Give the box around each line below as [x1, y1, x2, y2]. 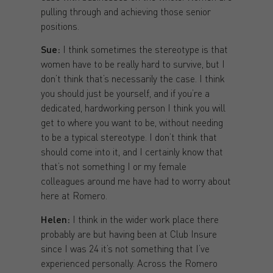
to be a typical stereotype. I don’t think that [40, 130, 217, 144]
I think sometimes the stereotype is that [60, 43, 228, 56]
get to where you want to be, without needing [40, 116, 223, 129]
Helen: [40, 212, 70, 225]
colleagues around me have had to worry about [40, 174, 231, 188]
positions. [40, 19, 79, 33]
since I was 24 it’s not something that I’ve [40, 241, 210, 255]
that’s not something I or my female [40, 160, 186, 173]
